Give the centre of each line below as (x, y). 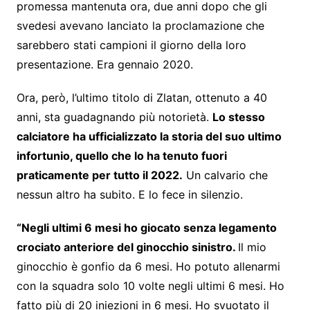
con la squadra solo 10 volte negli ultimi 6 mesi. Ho (150, 286)
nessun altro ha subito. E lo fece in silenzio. (129, 195)
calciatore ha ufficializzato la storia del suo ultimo (149, 137)
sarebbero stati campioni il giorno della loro (131, 45)
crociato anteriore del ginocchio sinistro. (127, 247)
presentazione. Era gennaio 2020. (104, 65)
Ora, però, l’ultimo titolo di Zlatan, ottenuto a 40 (142, 98)
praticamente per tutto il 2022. (99, 175)
